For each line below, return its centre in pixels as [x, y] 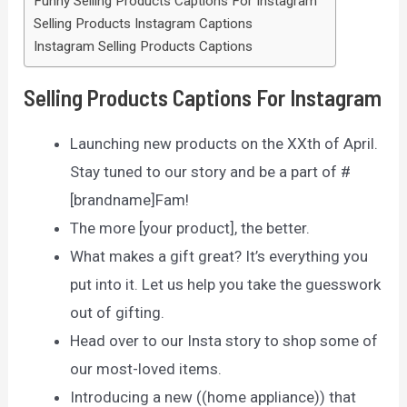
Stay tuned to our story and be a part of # [211, 172]
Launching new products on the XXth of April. [224, 144]
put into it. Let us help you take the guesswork [226, 285]
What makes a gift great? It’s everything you [219, 257]
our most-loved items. [146, 369]
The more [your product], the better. [190, 228]
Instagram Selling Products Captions [144, 47]
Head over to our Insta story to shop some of [224, 341]
